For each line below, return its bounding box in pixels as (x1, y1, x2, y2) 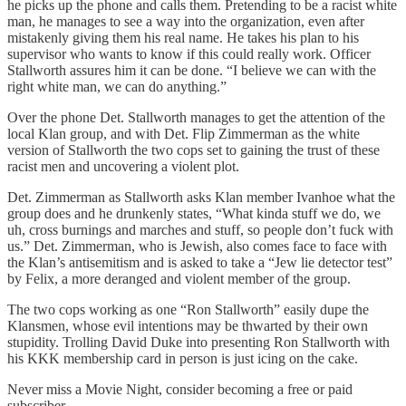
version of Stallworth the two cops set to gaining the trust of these (7, 141, 380, 158)
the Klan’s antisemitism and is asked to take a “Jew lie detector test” (7, 254, 392, 270)
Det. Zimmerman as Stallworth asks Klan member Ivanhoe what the (7, 188, 395, 205)
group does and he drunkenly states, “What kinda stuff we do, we (7, 205, 381, 221)
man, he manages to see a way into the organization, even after (7, 13, 364, 29)
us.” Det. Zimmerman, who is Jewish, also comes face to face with (7, 237, 387, 254)
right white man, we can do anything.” (7, 78, 227, 94)
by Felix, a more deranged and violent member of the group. (7, 270, 351, 286)
